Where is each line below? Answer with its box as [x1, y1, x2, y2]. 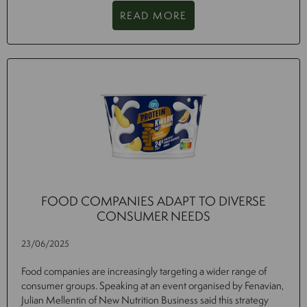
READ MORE [120, 8, 187, 23]
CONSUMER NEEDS [97, 207, 210, 225]
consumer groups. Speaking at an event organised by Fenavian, [21, 278, 284, 293]
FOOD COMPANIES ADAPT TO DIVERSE [41, 192, 266, 210]
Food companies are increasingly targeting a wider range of [21, 264, 267, 279]
